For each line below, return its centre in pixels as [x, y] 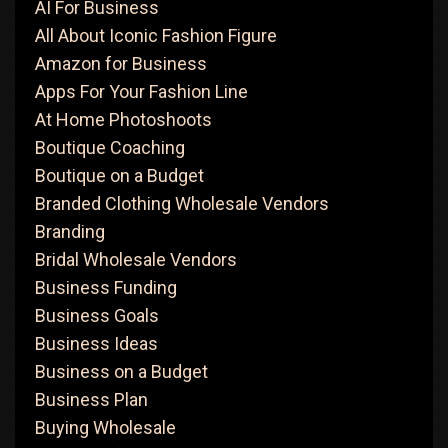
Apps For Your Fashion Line [141, 91]
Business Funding [106, 287]
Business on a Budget [121, 371]
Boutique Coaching [110, 147]
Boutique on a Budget [119, 175]
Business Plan [91, 399]
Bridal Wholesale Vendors [136, 259]
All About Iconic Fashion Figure [156, 35]
